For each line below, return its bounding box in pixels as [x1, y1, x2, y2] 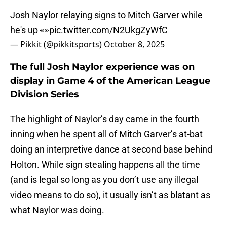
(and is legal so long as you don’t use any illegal [10, 174, 198, 185]
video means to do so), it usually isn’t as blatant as [10, 190, 210, 201]
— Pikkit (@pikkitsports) [10, 39, 104, 50]
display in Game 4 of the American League [10, 75, 210, 87]
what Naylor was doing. [10, 205, 106, 216]
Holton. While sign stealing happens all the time [10, 159, 200, 170]
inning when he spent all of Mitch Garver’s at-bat [10, 129, 203, 140]
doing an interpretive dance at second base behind [10, 144, 212, 155]
